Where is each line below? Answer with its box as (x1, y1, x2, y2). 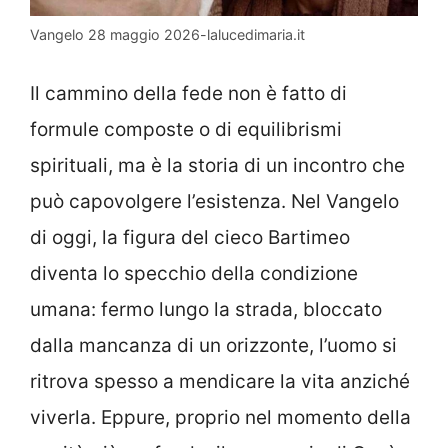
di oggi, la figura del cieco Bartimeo (30, 226, 350, 250)
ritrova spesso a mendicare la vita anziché (30, 370, 410, 394)
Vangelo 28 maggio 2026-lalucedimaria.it (30, 25, 305, 43)
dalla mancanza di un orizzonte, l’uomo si (30, 334, 397, 358)
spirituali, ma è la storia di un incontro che (30, 154, 405, 178)
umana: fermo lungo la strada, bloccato (30, 298, 382, 322)
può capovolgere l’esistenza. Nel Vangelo (30, 190, 399, 214)
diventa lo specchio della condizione (30, 262, 358, 286)
